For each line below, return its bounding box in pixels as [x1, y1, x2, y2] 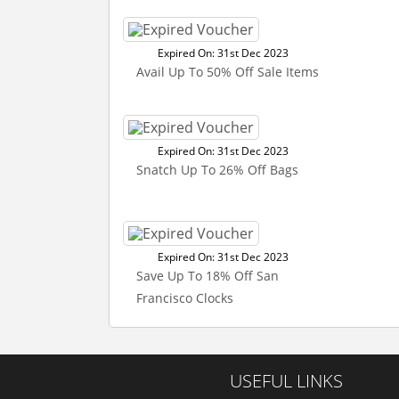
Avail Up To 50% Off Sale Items [136, 63, 319, 80]
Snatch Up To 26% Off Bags [136, 161, 298, 178]
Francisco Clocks [136, 289, 233, 306]
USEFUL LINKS [230, 369, 343, 393]
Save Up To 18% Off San [136, 267, 279, 284]
